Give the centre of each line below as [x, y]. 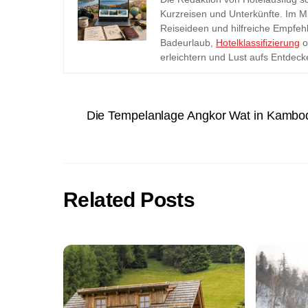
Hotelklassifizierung [258, 43]
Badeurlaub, [188, 43]
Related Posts [129, 199]
